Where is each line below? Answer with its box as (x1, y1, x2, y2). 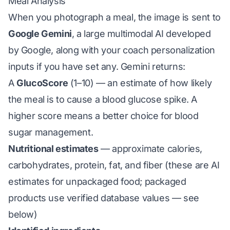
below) (8, 209, 37, 220)
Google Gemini (8, 28, 72, 39)
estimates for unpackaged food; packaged (8, 176, 186, 187)
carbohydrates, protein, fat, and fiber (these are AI (8, 160, 220, 170)
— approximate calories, (98, 143, 203, 154)
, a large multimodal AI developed (71, 28, 211, 39)
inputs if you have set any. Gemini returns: (8, 61, 185, 72)
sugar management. (8, 127, 93, 138)
